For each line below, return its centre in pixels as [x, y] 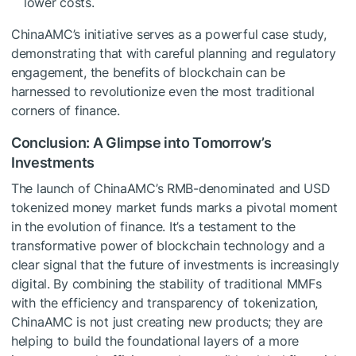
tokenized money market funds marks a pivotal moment [174, 207]
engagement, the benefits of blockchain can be [148, 72]
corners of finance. [66, 110]
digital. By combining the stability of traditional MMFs [166, 283]
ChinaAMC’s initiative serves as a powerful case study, [169, 34]
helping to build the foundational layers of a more [155, 341]
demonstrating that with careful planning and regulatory [174, 53]
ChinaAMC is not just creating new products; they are [167, 321]
